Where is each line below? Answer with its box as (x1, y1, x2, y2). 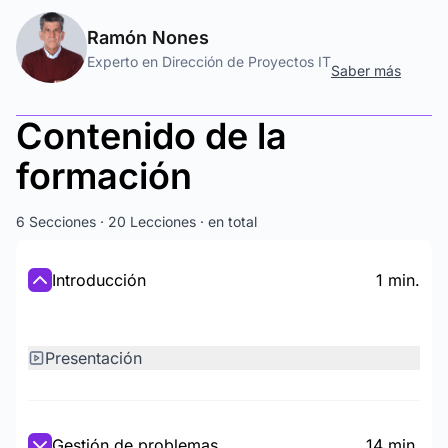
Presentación (45, 348, 142, 368)
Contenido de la (16, 114, 287, 158)
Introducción (52, 270, 146, 290)
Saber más (331, 61, 401, 79)
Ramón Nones (87, 26, 209, 48)
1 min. (376, 270, 420, 290)
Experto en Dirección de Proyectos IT (87, 52, 331, 70)
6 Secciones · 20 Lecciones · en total (16, 213, 257, 230)
